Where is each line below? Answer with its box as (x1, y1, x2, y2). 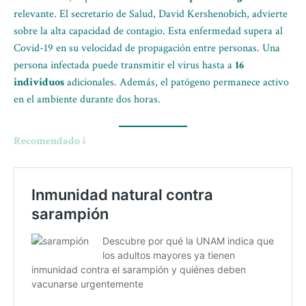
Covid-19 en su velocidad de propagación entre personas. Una (14, 41, 280, 55)
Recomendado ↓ (14, 134, 86, 148)
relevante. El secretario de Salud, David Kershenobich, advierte (14, 7, 288, 21)
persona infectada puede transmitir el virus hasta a (14, 58, 235, 72)
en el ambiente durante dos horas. (14, 92, 161, 107)
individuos (14, 75, 64, 89)
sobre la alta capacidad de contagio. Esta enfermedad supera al (14, 24, 283, 38)
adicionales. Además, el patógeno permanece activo (64, 75, 289, 89)
